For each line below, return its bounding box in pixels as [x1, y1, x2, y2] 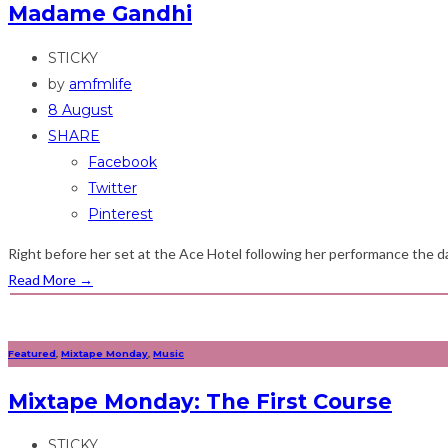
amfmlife [69, 74, 132, 93]
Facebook [88, 152, 157, 171]
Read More [8, 270, 79, 288]
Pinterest [88, 204, 153, 223]
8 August [48, 100, 113, 119]
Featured [8, 347, 56, 359]
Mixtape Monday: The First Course [8, 388, 392, 414]
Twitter [88, 178, 137, 197]
